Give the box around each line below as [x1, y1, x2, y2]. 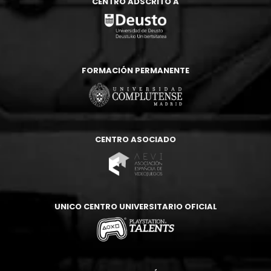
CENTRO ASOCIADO [95, 133, 176, 145]
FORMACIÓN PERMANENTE [82, 64, 189, 76]
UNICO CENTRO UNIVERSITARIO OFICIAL [54, 200, 217, 212]
